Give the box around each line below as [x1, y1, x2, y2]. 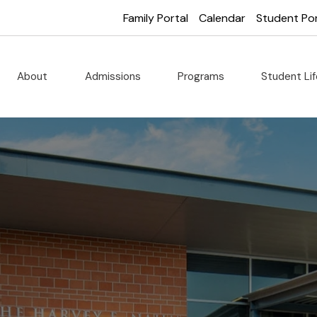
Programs [178, 69, 228, 83]
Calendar [199, 10, 246, 25]
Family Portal [123, 10, 189, 25]
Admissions [84, 69, 144, 83]
